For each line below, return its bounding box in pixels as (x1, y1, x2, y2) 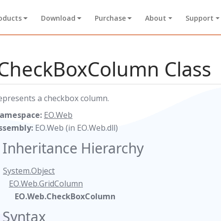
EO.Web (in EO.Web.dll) (35, 122, 118, 133)
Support (185, 13, 214, 23)
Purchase (94, 13, 126, 23)
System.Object (3, 165, 55, 176)
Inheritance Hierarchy (2, 139, 144, 157)
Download (40, 13, 75, 23)
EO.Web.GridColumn (9, 178, 83, 189)
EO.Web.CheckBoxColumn (15, 191, 115, 202)
